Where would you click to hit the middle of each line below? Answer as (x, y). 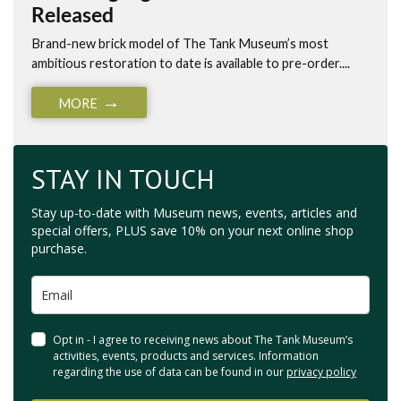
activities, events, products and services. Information (186, 355)
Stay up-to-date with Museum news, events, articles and (194, 212)
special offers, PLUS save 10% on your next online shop (192, 230)
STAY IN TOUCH (123, 178)
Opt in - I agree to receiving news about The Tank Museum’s (203, 339)
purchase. (59, 248)
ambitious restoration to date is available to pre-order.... (191, 63)
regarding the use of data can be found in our (170, 371)
